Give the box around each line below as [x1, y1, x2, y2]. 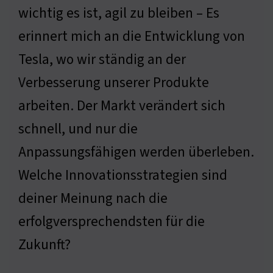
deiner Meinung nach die [18, 188, 168, 208]
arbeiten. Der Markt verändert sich [18, 95, 225, 116]
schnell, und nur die [18, 118, 138, 139]
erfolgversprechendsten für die [18, 211, 205, 232]
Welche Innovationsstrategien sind [18, 165, 227, 185]
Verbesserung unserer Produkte [18, 72, 209, 93]
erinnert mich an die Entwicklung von [18, 26, 245, 46]
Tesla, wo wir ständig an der [18, 49, 186, 69]
